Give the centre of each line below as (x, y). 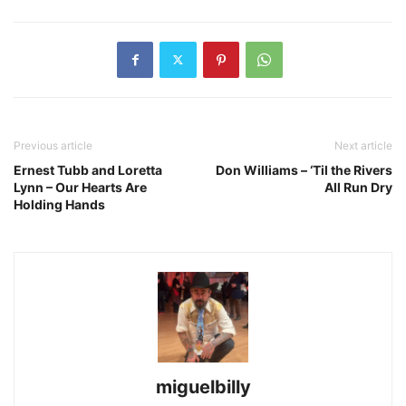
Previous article (53, 145)
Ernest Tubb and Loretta (88, 169)
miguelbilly (203, 387)
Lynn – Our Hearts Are (80, 187)
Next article (363, 145)
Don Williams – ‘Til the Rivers (304, 169)
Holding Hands (59, 204)
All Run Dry (358, 187)
